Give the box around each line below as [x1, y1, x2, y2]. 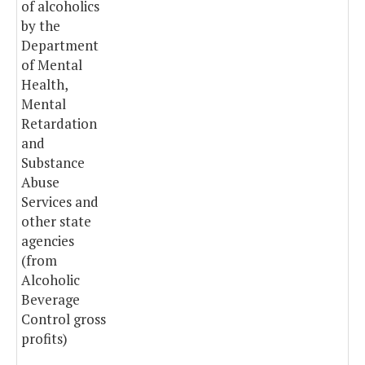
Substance [21, 153, 85, 173]
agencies [21, 231, 74, 251]
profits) [21, 329, 68, 349]
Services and [21, 192, 99, 212]
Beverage [21, 290, 80, 310]
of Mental [21, 55, 82, 75]
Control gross [21, 310, 106, 329]
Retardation [21, 114, 97, 134]
